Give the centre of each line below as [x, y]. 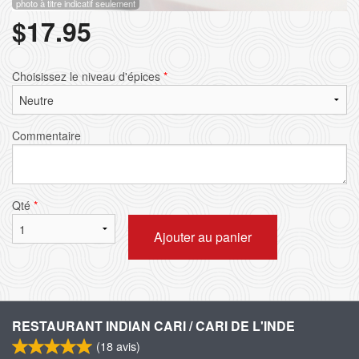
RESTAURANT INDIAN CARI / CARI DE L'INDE [153, 325]
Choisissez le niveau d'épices [88, 76]
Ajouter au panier [202, 236]
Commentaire [46, 135]
